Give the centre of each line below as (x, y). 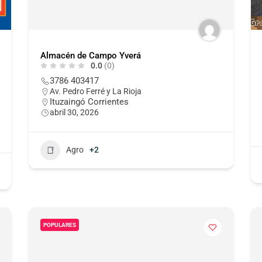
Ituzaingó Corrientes (89, 101)
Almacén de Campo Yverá (90, 55)
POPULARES (59, 225)
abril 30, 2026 (74, 112)
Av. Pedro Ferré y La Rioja (95, 91)
